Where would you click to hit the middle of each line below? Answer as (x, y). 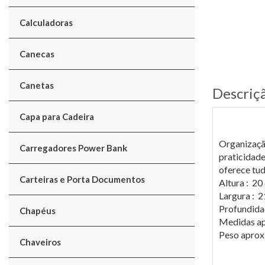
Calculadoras (46, 22)
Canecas (37, 54)
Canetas (37, 85)
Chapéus (38, 211)
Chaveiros (40, 242)
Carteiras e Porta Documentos (82, 179)
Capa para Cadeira (57, 117)
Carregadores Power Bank (73, 148)
